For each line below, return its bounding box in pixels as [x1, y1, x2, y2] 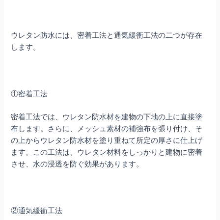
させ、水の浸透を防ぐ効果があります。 [11, 158, 144, 169]
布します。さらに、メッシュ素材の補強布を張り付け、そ [11, 123, 203, 134]
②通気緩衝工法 [11, 204, 63, 215]
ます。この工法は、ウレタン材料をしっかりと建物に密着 [11, 146, 203, 157]
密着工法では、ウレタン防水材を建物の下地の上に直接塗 [11, 111, 203, 122]
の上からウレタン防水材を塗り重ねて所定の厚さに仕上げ [11, 135, 203, 145]
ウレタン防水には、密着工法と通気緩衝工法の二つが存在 [11, 29, 203, 40]
